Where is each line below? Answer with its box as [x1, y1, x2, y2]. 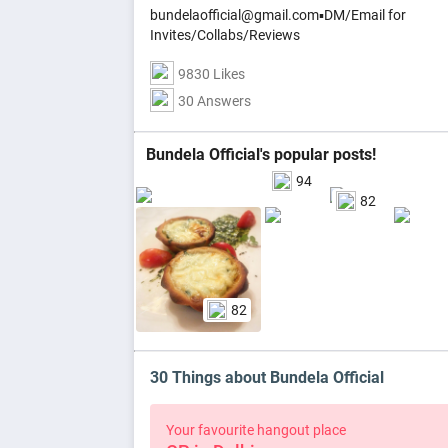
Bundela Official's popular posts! [146, 145, 377, 164]
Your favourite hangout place [166, 422, 347, 438]
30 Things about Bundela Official [150, 368, 385, 387]
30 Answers [178, 93, 252, 109]
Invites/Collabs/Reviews [150, 27, 301, 43]
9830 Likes [178, 66, 246, 82]
